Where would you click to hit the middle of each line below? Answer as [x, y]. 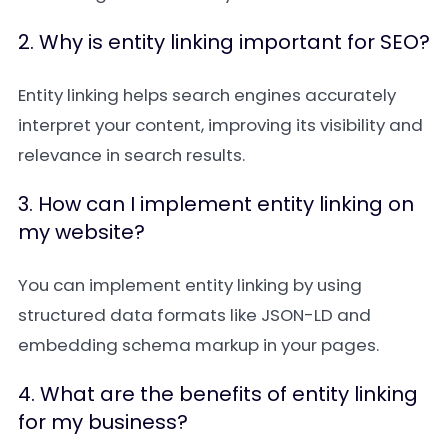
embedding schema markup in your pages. [198, 345]
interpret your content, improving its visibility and [220, 125]
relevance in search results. [131, 155]
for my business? [103, 422]
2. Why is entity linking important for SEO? [224, 42]
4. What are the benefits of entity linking [218, 394]
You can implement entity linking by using [190, 285]
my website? [81, 232]
